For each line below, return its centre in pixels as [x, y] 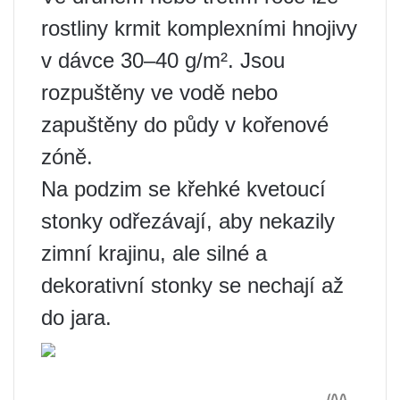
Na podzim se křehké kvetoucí [183, 189]
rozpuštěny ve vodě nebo [159, 93]
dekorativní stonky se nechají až [192, 286]
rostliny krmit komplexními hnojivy [199, 29]
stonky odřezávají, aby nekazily [188, 221]
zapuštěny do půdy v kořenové [185, 125]
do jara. [76, 318]
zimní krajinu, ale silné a [154, 254]
